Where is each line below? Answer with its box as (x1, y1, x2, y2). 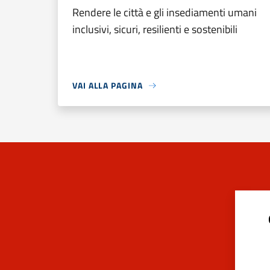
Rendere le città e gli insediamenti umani (72, 4, 257, 20)
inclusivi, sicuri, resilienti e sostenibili (72, 21, 237, 37)
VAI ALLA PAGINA (72, 79, 143, 92)
